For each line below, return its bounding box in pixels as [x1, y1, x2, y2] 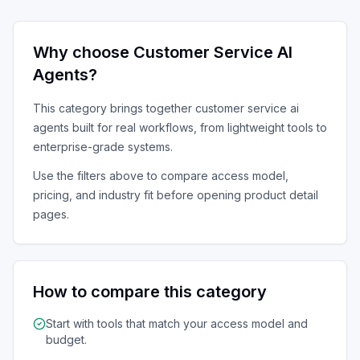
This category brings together [33, 101, 195, 115]
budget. [46, 333, 87, 346]
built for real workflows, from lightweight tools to [69, 121, 327, 134]
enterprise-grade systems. [33, 140, 173, 153]
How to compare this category [33, 282, 267, 301]
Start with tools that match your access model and [46, 317, 308, 330]
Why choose [33, 43, 133, 62]
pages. [33, 207, 69, 221]
